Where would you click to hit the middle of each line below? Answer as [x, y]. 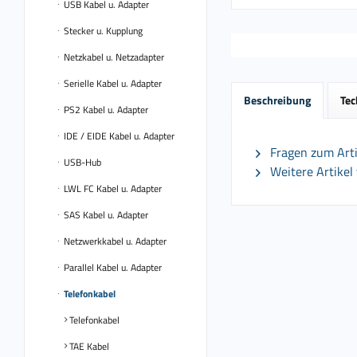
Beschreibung [277, 100]
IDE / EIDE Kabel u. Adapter [118, 136]
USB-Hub [81, 162]
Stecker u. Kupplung [102, 31]
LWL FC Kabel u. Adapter [112, 188]
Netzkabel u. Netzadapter [113, 57]
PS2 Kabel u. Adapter [105, 110]
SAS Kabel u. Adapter [105, 215]
